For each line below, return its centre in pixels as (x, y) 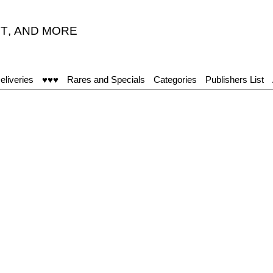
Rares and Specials (106, 80)
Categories (175, 80)
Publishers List (235, 80)
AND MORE (46, 31)
